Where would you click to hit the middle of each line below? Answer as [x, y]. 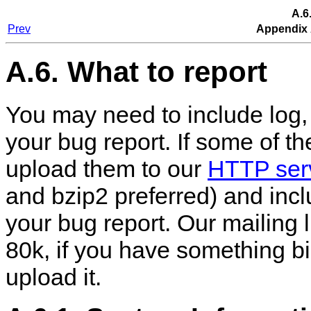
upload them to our [107, 168]
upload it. [53, 277]
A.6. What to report [136, 72]
